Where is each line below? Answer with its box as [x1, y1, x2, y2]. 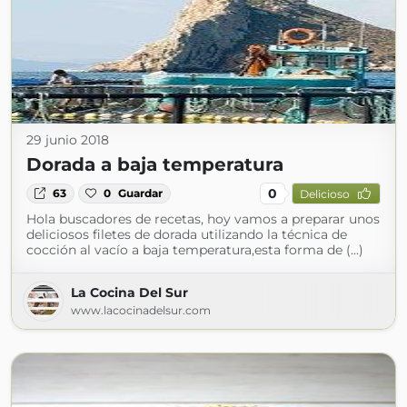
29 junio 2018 [26, 132, 109, 148]
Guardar [118, 186, 164, 200]
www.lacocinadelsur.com [71, 303, 211, 317]
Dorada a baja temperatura [26, 154, 283, 175]
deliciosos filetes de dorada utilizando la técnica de [26, 226, 347, 243]
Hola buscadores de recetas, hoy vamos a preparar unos [26, 211, 380, 227]
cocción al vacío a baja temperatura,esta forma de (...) [26, 242, 363, 258]
